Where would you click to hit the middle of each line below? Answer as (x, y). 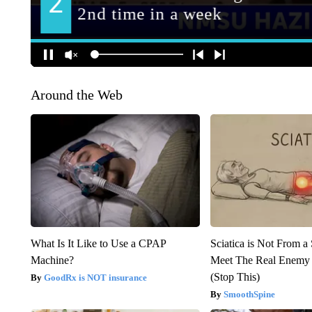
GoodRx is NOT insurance (95, 277)
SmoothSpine (250, 294)
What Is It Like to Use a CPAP (98, 243)
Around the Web (76, 94)
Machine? (52, 260)
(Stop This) (235, 276)
